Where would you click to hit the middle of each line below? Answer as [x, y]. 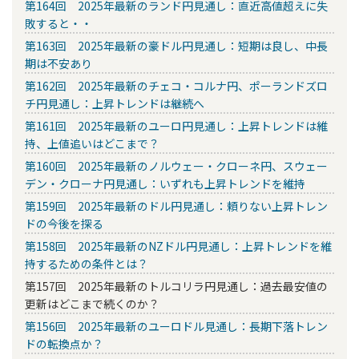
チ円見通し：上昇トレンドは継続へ [115, 104]
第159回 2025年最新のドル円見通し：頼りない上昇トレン [176, 206]
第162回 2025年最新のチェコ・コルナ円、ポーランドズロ [176, 86]
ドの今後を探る [64, 224]
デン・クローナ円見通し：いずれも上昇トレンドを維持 [165, 184]
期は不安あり [58, 64]
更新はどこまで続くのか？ [92, 304]
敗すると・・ [58, 24]
